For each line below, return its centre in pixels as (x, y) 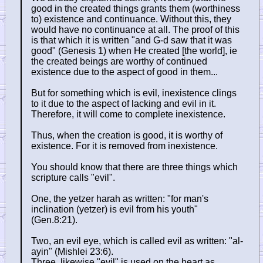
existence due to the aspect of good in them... (124, 72)
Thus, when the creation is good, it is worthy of (127, 135)
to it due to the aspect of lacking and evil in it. (124, 103)
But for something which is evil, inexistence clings (134, 93)
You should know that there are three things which (134, 167)
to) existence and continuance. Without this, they (131, 19)
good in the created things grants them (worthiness (136, 8)
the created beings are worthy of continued (119, 61)
